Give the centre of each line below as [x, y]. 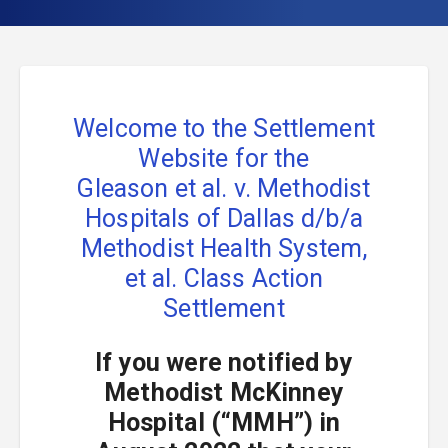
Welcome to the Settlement [224, 128]
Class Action [250, 278]
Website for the [224, 158]
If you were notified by [224, 362]
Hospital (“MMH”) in [224, 422]
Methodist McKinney [224, 392]
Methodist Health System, [224, 248]
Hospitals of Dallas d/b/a [224, 218]
